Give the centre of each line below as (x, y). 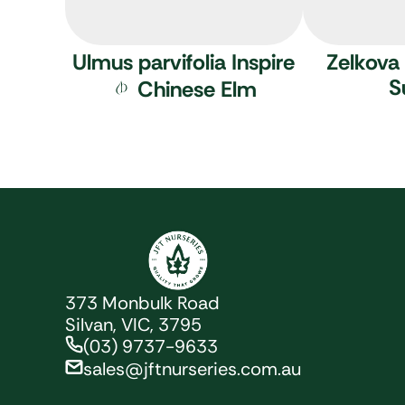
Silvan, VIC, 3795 (133, 325)
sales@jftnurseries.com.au (192, 369)
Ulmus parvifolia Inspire (184, 62)
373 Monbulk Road (142, 303)
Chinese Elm (198, 89)
